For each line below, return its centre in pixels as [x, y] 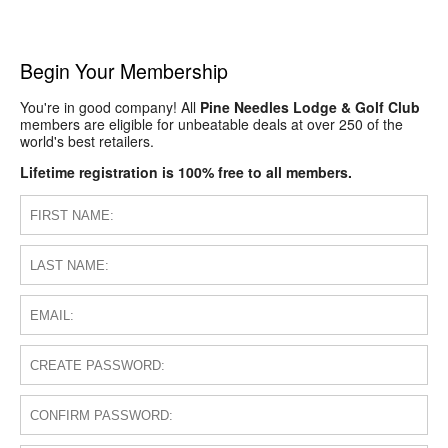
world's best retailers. [87, 141]
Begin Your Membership [124, 70]
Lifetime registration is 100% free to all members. [186, 172]
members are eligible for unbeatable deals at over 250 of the [211, 124]
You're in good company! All [110, 107]
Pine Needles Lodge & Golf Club [310, 107]
